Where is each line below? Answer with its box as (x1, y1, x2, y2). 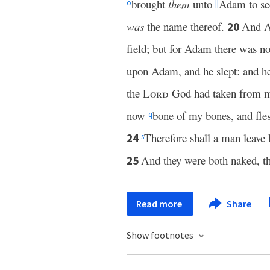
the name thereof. (144, 19, 227, 34)
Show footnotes (127, 229, 195, 241)
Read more (136, 198, 184, 210)
